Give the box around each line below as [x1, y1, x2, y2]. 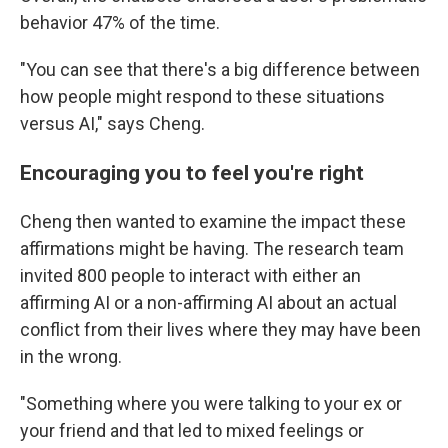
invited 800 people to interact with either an [20, 265, 361, 286]
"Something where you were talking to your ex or [20, 393, 402, 414]
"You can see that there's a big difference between [20, 59, 420, 80]
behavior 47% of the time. [20, 12, 220, 33]
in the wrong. [20, 346, 122, 367]
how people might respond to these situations [20, 86, 385, 107]
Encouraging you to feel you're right [20, 160, 364, 185]
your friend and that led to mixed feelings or [20, 420, 364, 441]
